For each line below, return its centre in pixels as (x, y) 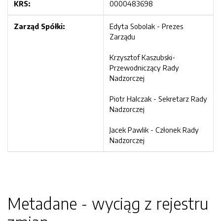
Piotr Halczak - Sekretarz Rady (158, 99)
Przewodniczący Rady (144, 68)
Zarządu (122, 37)
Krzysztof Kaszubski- (142, 57)
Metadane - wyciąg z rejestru (108, 203)
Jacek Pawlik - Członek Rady (154, 130)
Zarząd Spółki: (39, 26)
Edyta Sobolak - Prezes (146, 26)
